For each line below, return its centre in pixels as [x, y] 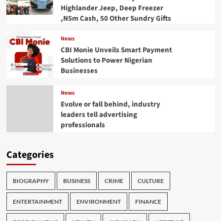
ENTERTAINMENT [37, 201]
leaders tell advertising [99, 115]
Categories [30, 155]
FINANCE [148, 201]
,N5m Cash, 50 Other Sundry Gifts [116, 18]
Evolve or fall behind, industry [110, 105]
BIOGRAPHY [31, 181]
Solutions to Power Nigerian [106, 61]
